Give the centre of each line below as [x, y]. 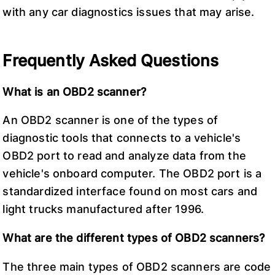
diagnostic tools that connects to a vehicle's [122, 138]
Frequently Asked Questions [111, 60]
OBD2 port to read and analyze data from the [124, 156]
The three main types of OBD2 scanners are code [137, 266]
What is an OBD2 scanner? [75, 91]
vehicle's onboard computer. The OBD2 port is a [132, 174]
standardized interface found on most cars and [130, 192]
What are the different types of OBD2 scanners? [134, 238]
